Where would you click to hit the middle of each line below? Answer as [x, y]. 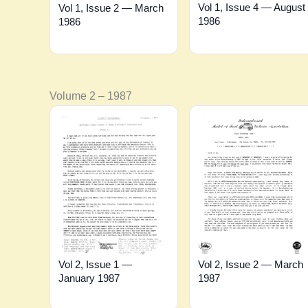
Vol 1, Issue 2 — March [111, 8]
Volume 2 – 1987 [91, 96]
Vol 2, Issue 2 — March [250, 264]
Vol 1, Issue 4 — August [251, 8]
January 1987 [89, 278]
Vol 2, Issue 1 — [95, 264]
